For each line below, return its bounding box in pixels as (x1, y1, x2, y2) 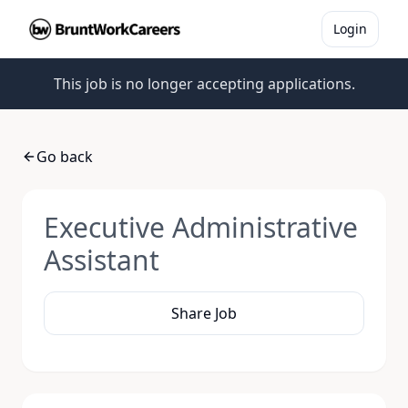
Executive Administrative (44, 209, 358, 246)
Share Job (171, 303, 237, 323)
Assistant (44, 241, 159, 279)
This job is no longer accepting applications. (53, 74, 355, 94)
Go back (36, 147, 93, 167)
